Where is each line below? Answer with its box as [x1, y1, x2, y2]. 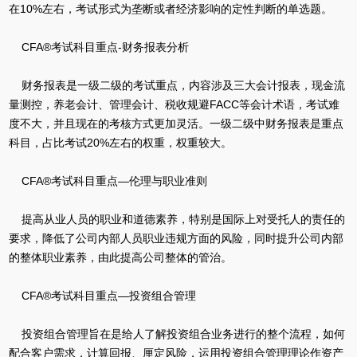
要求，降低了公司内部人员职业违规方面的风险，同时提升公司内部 [8, 232, 343, 245]
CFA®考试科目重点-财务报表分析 [8, 41, 189, 53]
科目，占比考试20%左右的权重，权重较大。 [8, 136, 232, 149]
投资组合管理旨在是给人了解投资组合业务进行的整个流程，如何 [8, 328, 345, 340]
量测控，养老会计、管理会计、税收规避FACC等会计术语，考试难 [8, 98, 339, 111]
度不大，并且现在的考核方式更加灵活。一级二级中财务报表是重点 [8, 117, 343, 130]
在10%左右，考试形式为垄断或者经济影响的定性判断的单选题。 [8, 2, 332, 15]
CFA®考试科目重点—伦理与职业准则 [8, 175, 207, 187]
